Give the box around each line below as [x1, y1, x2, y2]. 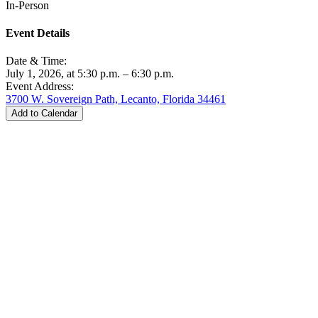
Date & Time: [6, 55, 67, 67]
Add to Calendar [11, 108, 77, 119]
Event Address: [6, 80, 74, 93]
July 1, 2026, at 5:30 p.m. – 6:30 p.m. [6, 67, 174, 80]
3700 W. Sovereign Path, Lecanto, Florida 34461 [6, 93, 226, 106]
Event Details [6, 26, 70, 39]
